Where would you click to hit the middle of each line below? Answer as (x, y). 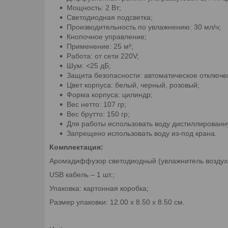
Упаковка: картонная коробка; (99, 188)
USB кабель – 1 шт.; (82, 174)
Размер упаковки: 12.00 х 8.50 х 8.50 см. (117, 202)
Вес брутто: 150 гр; (98, 114)
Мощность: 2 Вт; (94, 7)
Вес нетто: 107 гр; (96, 104)
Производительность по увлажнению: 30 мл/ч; (144, 27)
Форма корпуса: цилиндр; (110, 94)
